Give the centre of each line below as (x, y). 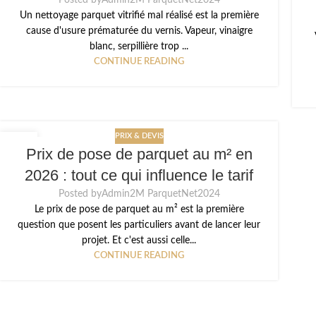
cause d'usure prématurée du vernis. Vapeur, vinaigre (139, 31)
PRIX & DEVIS (139, 135)
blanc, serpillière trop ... (139, 47)
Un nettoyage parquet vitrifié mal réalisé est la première (139, 16)
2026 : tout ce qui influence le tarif (139, 176)
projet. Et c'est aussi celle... (139, 241)
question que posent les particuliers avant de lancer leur (139, 225)
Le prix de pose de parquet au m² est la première (139, 210)
